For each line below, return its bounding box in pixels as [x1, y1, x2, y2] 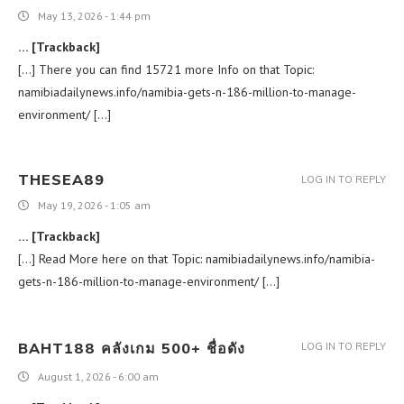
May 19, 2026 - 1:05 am [38, 197, 151, 212]
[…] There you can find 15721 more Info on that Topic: [18, 60, 314, 78]
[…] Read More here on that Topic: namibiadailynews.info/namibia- [18, 250, 375, 267]
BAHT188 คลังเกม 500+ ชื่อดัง [18, 338, 245, 357]
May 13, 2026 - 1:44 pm [38, 8, 151, 23]
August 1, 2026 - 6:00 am [38, 369, 159, 383]
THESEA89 [18, 170, 105, 188]
